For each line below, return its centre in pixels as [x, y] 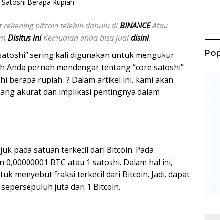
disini [140, 38]
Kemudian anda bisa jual [86, 38]
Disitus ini [25, 38]
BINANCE [135, 25]
